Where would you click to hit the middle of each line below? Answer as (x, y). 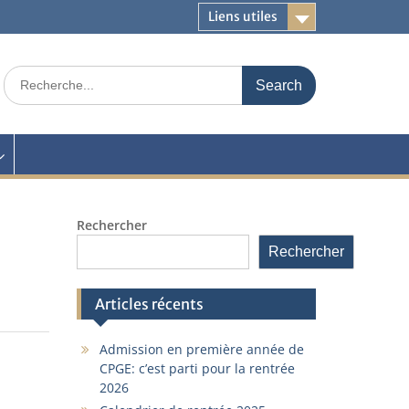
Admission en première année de (201, 349)
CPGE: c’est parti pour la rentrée (197, 368)
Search (24, 74)
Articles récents (149, 304)
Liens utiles (243, 16)
